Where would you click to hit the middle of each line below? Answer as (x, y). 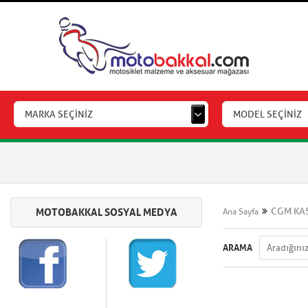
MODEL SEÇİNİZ (268, 114)
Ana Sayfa (241, 212)
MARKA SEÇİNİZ (59, 114)
